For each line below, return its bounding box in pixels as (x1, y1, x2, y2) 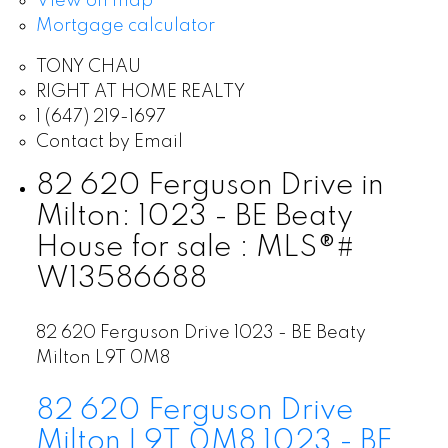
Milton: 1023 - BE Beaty (35, 201, 353, 232)
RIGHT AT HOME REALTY (35, 82, 245, 101)
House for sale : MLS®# (35, 232, 355, 263)
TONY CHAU (35, 57, 141, 76)
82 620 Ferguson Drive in (35, 170, 384, 201)
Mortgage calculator (35, 16, 215, 35)
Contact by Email (35, 132, 183, 151)
